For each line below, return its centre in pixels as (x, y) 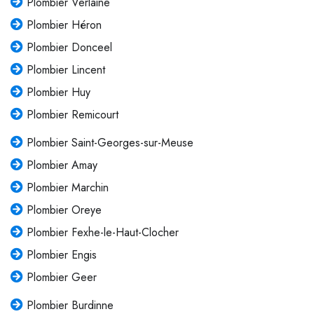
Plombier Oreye (64, 210)
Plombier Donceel (69, 47)
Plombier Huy (58, 92)
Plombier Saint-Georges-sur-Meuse (110, 142)
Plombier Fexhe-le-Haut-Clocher (102, 232)
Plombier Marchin (67, 187)
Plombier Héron (64, 25)
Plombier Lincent (66, 69)
